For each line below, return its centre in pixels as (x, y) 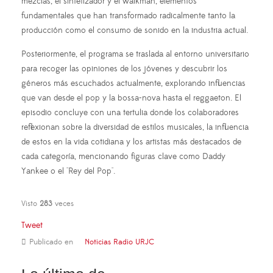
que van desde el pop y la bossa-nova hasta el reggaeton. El (131, 98)
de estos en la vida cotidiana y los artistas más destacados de (131, 142)
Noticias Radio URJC (119, 242)
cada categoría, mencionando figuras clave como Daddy (123, 156)
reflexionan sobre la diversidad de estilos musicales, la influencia (135, 127)
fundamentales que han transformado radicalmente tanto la (128, 16)
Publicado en (51, 242)
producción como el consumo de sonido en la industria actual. (135, 30)
